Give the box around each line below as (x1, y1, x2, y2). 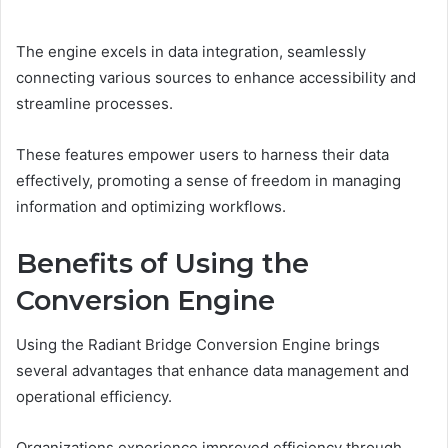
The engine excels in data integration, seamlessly (16, 41, 366, 61)
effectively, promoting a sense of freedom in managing (16, 170, 401, 190)
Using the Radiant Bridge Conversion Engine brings (16, 335, 380, 355)
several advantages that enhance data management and (16, 361, 409, 381)
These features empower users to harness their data (16, 144, 389, 164)
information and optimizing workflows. (16, 196, 286, 216)
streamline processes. (16, 93, 173, 113)
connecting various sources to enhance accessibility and (16, 67, 416, 87)
